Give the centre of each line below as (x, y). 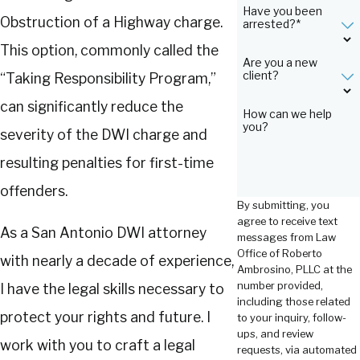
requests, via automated (297, 349)
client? (261, 76)
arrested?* (272, 24)
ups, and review (275, 333)
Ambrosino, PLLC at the (294, 269)
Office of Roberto (279, 253)
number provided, (280, 285)
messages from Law (286, 237)
